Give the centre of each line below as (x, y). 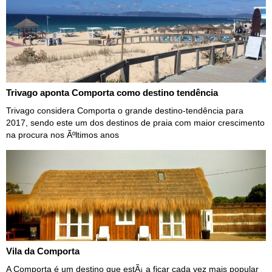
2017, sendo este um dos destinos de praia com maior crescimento (135, 122)
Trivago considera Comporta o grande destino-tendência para (125, 110)
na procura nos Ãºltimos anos (63, 134)
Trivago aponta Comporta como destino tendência (112, 92)
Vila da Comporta (43, 251)
